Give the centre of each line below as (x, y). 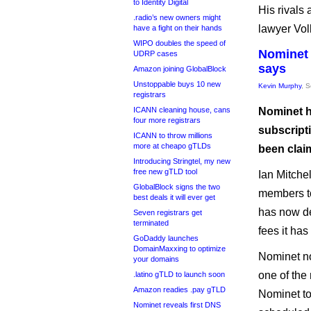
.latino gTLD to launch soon (179, 274)
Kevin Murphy (280, 86)
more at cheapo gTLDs (172, 146)
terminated (151, 223)
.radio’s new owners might (177, 17)
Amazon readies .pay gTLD (179, 289)
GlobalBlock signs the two (177, 187)
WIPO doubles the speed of (179, 43)
